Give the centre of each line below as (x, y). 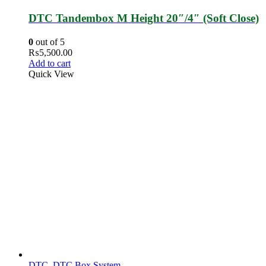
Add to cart (50, 63)
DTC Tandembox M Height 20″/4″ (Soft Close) (144, 18)
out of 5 (49, 42)
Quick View (51, 74)
